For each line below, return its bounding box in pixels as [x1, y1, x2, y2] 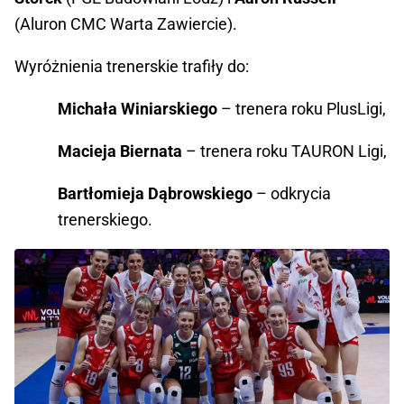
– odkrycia [252, 184, 331, 204]
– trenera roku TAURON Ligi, [182, 142, 387, 161]
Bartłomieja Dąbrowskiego [58, 184, 252, 204]
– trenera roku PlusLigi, [217, 99, 386, 119]
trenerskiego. [58, 210, 152, 230]
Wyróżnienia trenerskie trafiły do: [14, 57, 249, 77]
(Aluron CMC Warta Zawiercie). [14, 14, 237, 34]
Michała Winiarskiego [58, 99, 217, 119]
